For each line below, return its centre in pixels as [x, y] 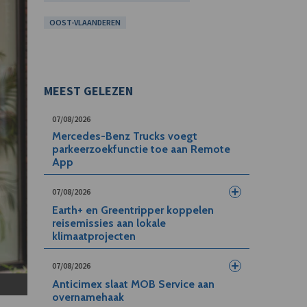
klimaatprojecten [94, 236]
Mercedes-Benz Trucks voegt [124, 136]
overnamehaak [88, 297]
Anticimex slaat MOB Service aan [133, 284]
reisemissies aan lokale [109, 223]
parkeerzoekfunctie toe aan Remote [141, 149]
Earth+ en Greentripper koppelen [133, 210]
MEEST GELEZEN [88, 91]
